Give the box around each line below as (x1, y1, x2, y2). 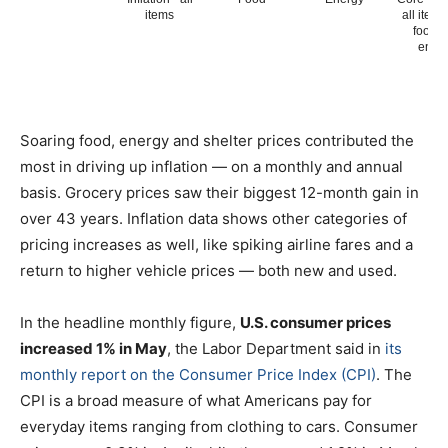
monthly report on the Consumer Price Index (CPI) (20, 365, 376, 385)
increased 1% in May (20, 339, 167, 359)
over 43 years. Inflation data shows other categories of (20, 209, 407, 229)
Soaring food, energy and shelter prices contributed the (20, 131, 414, 151)
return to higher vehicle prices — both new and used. (20, 261, 397, 281)
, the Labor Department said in (167, 339, 385, 359)
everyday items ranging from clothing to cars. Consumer (20, 417, 418, 437)
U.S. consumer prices (240, 313, 391, 333)
